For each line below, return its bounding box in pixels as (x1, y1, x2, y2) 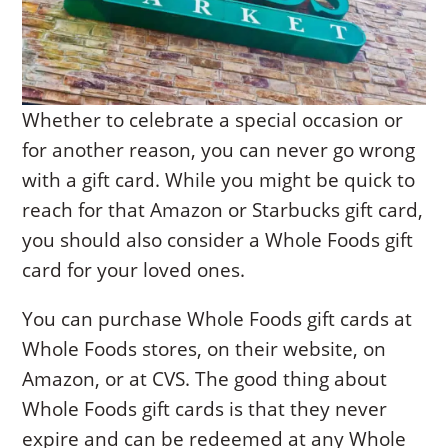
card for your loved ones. (22, 256, 246, 283)
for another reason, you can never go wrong (22, 136, 416, 163)
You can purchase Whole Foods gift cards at (22, 305, 413, 332)
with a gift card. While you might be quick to (22, 166, 416, 193)
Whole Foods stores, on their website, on (22, 335, 387, 362)
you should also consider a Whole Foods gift (22, 226, 414, 253)
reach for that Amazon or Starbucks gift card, (22, 196, 424, 223)
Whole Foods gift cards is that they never (22, 395, 388, 422)
